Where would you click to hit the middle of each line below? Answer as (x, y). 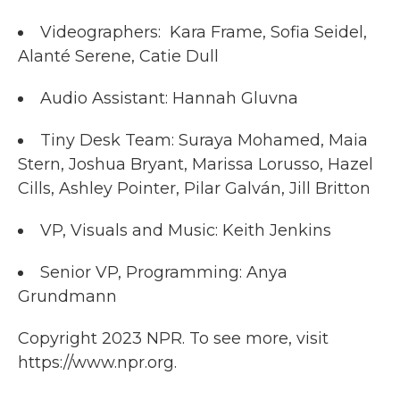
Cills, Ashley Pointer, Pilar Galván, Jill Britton (194, 188)
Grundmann (67, 296)
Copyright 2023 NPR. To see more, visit (173, 338)
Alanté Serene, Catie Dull (118, 56)
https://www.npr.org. (97, 362)
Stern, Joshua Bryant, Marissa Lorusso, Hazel (196, 164)
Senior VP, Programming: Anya (164, 272)
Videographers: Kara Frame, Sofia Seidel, (204, 32)
